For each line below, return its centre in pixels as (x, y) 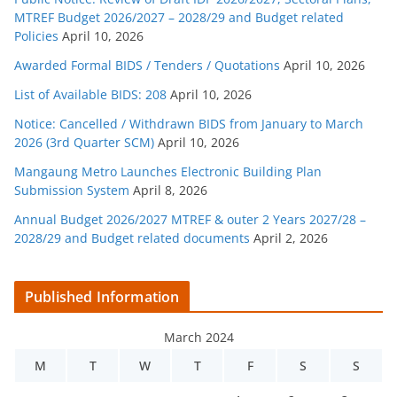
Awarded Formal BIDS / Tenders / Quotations (147, 65)
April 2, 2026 (291, 237)
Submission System (72, 190)
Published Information (102, 296)
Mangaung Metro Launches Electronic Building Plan (168, 171)
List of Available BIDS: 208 (90, 94)
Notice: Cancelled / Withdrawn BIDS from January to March (189, 123)
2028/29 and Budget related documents (132, 237)
